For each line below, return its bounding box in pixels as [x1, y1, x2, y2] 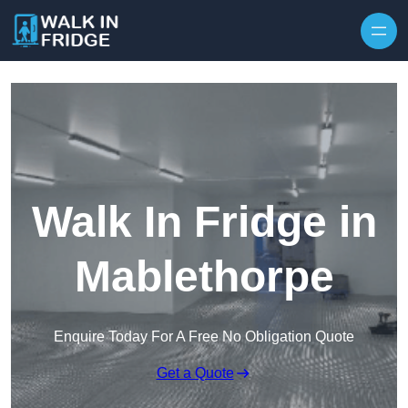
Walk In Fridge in [31, 198, 377, 247]
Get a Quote [156, 365, 234, 382]
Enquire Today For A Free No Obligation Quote [54, 329, 354, 345]
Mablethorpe [74, 252, 334, 301]
